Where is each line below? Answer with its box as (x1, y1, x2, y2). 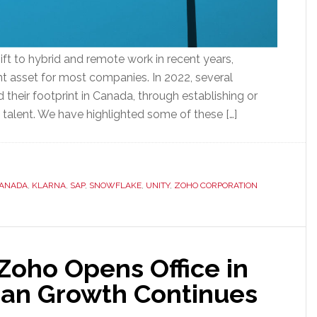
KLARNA (32, 180, 66, 191)
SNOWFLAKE (89, 180, 142, 191)
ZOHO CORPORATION (174, 180, 258, 191)
